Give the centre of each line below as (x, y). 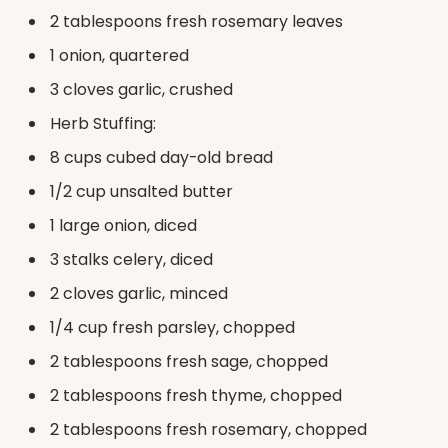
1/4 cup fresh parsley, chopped (172, 327)
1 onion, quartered (119, 55)
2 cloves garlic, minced (139, 293)
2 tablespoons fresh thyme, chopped (196, 395)
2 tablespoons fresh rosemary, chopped (208, 429)
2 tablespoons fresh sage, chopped (189, 361)
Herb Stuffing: (103, 123)
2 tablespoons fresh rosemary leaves (196, 21)
